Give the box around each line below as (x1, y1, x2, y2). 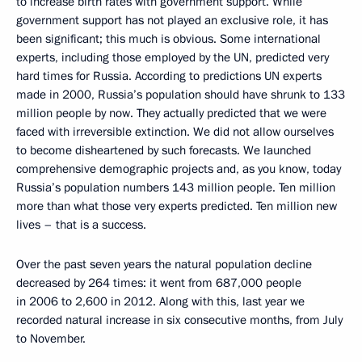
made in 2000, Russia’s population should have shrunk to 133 (16, 86, 345, 103)
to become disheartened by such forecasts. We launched (16, 142, 311, 158)
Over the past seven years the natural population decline (16, 256, 312, 272)
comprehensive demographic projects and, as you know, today (16, 161, 341, 177)
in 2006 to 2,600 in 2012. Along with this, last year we (16, 293, 305, 309)
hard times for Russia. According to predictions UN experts (16, 68, 322, 84)
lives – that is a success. (16, 217, 146, 233)
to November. (16, 330, 86, 347)
